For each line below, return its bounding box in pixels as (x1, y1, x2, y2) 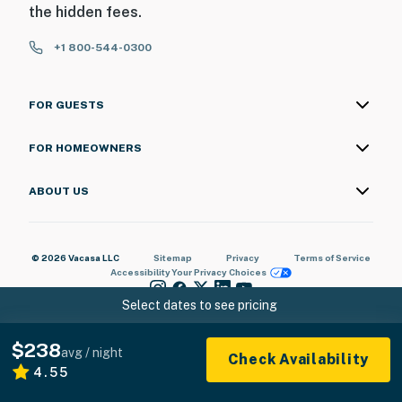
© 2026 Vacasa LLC (31, 252, 119, 264)
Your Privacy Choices (170, 267, 267, 278)
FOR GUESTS (29, 99, 104, 112)
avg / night (61, 345, 123, 360)
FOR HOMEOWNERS (29, 142, 142, 155)
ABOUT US (29, 185, 89, 198)
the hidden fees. (29, 4, 142, 22)
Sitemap (153, 252, 192, 264)
